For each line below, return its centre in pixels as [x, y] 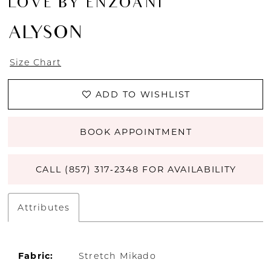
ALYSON [45, 34]
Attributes [44, 207]
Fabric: [36, 256]
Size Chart [36, 62]
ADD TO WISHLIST [143, 95]
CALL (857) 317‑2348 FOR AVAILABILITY [136, 169]
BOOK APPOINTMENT [136, 132]
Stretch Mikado [117, 256]
